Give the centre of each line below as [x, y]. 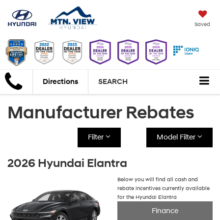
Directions [60, 82]
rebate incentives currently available [164, 189]
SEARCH [113, 82]
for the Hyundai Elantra [147, 197]
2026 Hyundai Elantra [67, 164]
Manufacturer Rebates [101, 113]
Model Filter [177, 137]
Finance [165, 211]
